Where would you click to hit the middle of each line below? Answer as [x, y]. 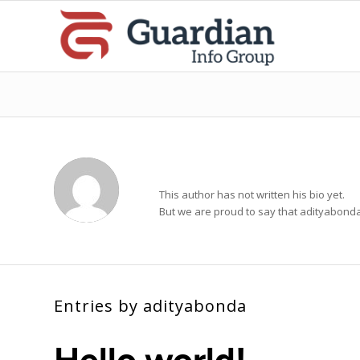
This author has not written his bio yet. [252, 195]
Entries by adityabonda [150, 306]
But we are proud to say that [229, 212]
